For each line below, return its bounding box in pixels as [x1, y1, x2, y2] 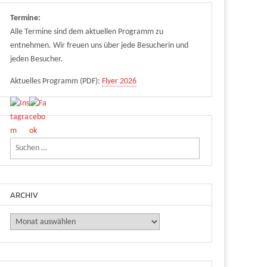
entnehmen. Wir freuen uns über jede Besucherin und [10, 41, 189, 50]
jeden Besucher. [10, 54, 64, 64]
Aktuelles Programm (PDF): [10, 76, 103, 86]
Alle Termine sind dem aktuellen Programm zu [10, 27, 164, 36]
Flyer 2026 [102, 76, 137, 86]
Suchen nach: [10, 139, 55, 149]
